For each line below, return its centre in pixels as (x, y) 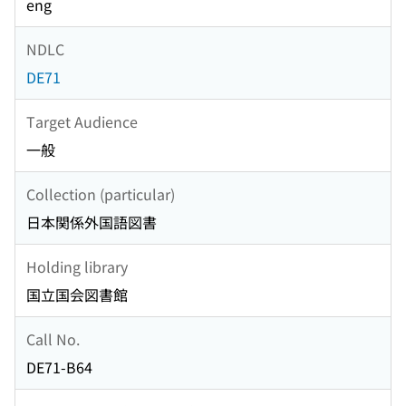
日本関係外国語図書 (92, 222)
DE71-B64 (59, 367)
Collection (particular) (101, 193)
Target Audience (82, 121)
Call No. (53, 338)
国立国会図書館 (77, 295)
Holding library (77, 266)
